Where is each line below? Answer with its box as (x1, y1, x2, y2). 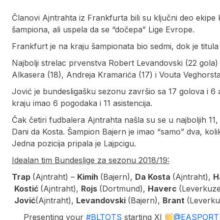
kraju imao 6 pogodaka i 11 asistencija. (12, 98, 152, 109)
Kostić (14, 184, 40, 194)
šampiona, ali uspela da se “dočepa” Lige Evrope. (12, 25, 194, 35)
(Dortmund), (99, 184, 148, 194)
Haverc (148, 184, 179, 194)
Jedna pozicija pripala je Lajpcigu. (12, 138, 136, 149)
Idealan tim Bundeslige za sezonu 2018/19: (12, 155, 169, 165)
